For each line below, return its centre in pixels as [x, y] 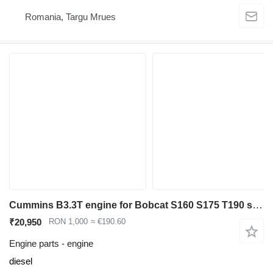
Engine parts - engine [51, 244]
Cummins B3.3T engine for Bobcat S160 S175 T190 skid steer [257, 205]
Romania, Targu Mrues [70, 16]
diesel [21, 261]
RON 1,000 [68, 222]
